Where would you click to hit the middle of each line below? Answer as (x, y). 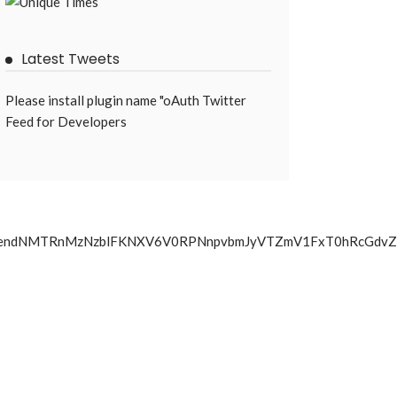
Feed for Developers (66, 122)
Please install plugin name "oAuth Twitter (126, 101)
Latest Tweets (70, 59)
